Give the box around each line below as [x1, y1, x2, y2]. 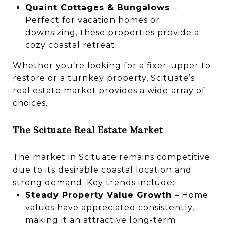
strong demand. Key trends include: [13, 177, 175, 187]
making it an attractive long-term [25, 215, 176, 225]
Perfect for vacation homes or [25, 15, 160, 25]
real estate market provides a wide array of [13, 85, 205, 95]
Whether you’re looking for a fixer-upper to [13, 60, 211, 70]
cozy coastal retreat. [25, 40, 117, 50]
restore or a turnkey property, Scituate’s [13, 73, 195, 83]
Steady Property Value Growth [25, 190, 172, 200]
